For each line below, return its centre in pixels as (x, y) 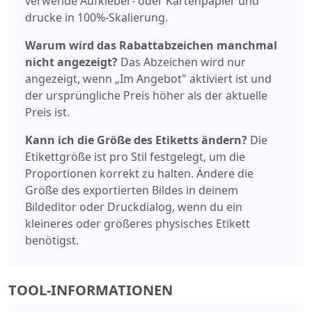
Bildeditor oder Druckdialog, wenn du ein (134, 206)
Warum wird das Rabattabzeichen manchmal (151, 45)
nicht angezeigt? (71, 62)
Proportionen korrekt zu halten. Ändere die (139, 173)
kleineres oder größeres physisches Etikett (138, 223)
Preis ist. (47, 112)
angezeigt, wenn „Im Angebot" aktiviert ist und (148, 78)
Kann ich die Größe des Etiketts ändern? (136, 140)
